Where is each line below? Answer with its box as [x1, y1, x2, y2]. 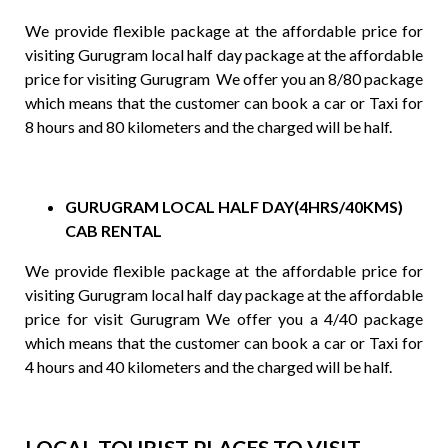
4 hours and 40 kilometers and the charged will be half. [25, 357, 392, 376]
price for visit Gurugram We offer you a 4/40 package [25, 309, 423, 328]
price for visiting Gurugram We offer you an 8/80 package [25, 69, 423, 88]
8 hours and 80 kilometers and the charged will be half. [25, 117, 392, 136]
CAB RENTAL [65, 221, 162, 240]
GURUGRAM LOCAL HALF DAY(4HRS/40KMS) [65, 197, 403, 216]
